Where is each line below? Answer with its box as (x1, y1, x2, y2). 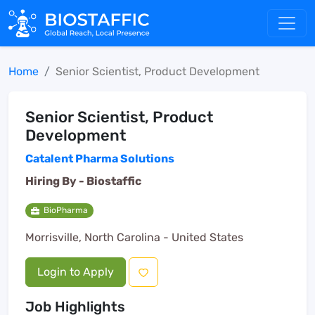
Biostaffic (86, 174, 141, 188)
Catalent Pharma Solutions (25, 152, 174, 165)
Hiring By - (25, 174, 86, 188)
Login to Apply (37, 265, 114, 279)
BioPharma (43, 205, 88, 215)
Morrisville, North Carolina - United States (25, 231, 243, 245)
